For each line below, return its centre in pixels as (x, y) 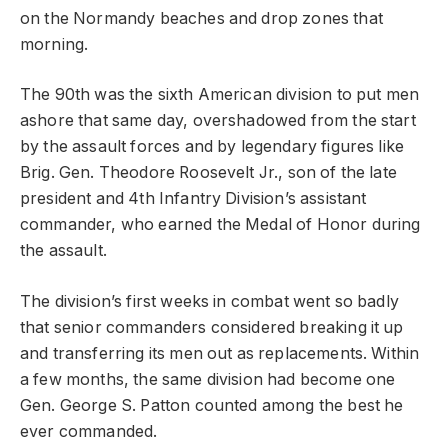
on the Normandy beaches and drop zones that (201, 18)
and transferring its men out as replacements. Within (220, 353)
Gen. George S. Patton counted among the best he (212, 405)
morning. (54, 44)
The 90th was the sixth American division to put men (220, 95)
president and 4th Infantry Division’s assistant (193, 199)
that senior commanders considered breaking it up (212, 327)
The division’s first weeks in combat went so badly (209, 301)
